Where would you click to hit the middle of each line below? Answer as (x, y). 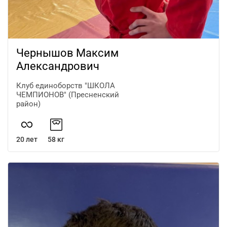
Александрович (58, 66)
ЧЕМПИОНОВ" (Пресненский (68, 94)
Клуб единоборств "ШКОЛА (66, 85)
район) (28, 104)
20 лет (27, 139)
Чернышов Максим (67, 53)
